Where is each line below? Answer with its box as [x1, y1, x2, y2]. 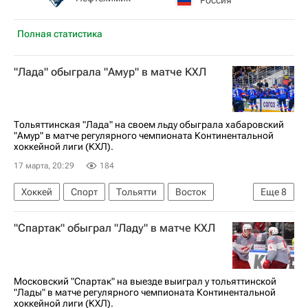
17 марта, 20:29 [14, 161, 74, 170]
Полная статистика [17, 28, 102, 39]
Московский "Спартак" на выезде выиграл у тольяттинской [14, 275, 276, 287]
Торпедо [162, 229, 200, 240]
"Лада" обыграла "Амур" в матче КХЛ [14, 65, 206, 78]
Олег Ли [21, 229, 57, 240]
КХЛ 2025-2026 [21, 250, 89, 261]
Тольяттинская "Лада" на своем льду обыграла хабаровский [14, 119, 284, 130]
